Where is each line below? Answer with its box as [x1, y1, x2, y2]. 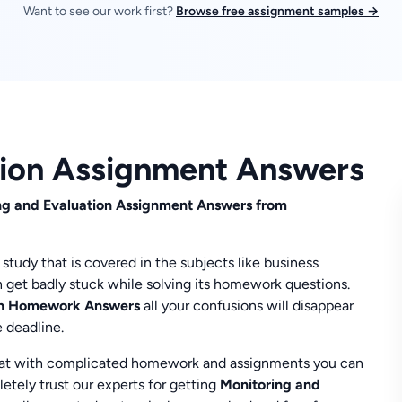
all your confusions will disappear [140, 296, 354, 314]
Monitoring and [220, 375, 321, 393]
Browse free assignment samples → [176, 4, 379, 20]
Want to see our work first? [23, 4, 176, 20]
